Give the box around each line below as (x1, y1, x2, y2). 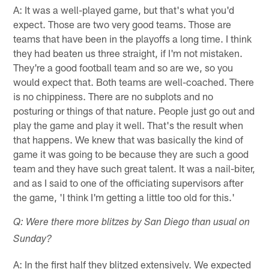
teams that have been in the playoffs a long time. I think (13, 32, 252, 44)
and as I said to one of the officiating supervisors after (13, 176, 244, 189)
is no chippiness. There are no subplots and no (13, 89, 214, 102)
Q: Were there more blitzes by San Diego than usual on (13, 217, 250, 228)
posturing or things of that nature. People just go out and (13, 104, 255, 116)
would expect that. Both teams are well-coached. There (13, 75, 255, 88)
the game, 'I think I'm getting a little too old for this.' (13, 190, 235, 203)
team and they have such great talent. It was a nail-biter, (13, 162, 256, 174)
